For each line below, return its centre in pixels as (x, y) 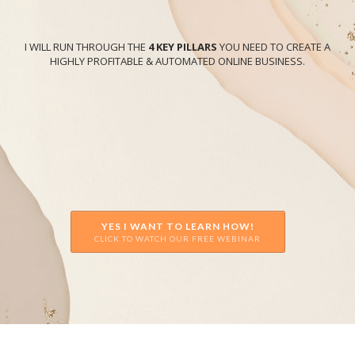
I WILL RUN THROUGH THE (86, 47)
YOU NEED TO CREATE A (274, 47)
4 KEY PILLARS (183, 47)
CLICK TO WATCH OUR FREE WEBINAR (177, 239)
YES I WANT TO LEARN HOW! (177, 226)
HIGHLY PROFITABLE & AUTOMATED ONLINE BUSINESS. (177, 61)
